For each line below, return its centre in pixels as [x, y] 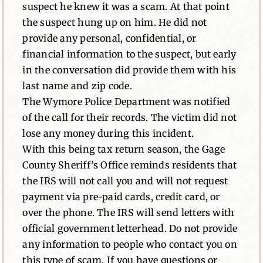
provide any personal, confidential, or [109, 38]
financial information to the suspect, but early [129, 54]
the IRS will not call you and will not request [125, 181]
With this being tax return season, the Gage [124, 149]
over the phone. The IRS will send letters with [129, 213]
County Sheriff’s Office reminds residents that [130, 165]
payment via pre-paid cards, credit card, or [121, 197]
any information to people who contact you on [130, 244]
